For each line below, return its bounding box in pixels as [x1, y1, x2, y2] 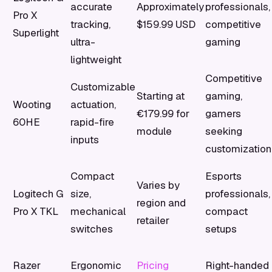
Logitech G [13, 187, 63, 200]
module [137, 124, 172, 138]
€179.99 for [137, 107, 189, 120]
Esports [205, 169, 242, 183]
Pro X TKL [13, 205, 58, 218]
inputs [70, 133, 99, 146]
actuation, [70, 98, 116, 111]
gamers [205, 107, 241, 120]
